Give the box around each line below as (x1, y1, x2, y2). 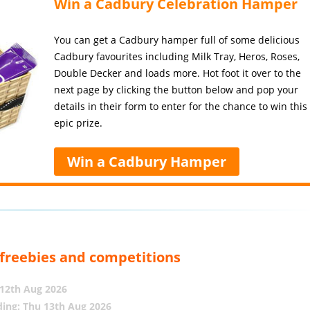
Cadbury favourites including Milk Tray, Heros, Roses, (54, 50, 300, 63)
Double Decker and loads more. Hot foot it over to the (54, 66, 302, 80)
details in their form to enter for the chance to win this (54, 100, 308, 113)
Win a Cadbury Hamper (67, 152, 227, 171)
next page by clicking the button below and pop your (54, 83, 299, 96)
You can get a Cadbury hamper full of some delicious (54, 33, 300, 46)
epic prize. (54, 116, 103, 129)
